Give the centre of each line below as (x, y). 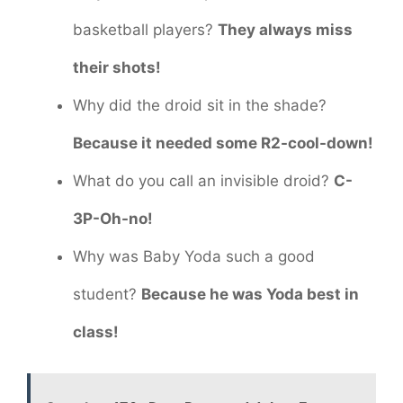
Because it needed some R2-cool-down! (223, 143)
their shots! (117, 67)
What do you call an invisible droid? (203, 180)
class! (96, 331)
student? (107, 294)
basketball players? (145, 29)
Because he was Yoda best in (250, 294)
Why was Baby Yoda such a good (194, 256)
